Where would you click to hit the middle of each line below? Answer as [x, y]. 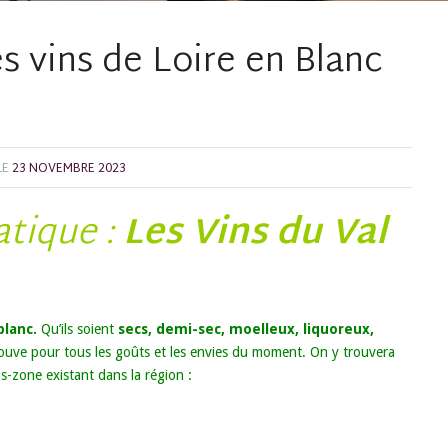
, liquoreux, [334, 328]
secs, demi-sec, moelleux [204, 328]
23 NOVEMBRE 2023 [68, 168]
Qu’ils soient [77, 328]
